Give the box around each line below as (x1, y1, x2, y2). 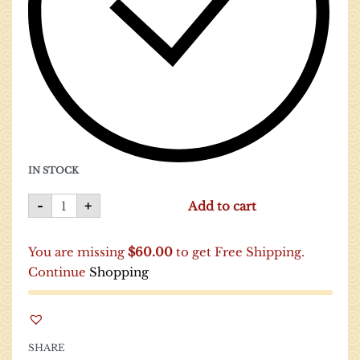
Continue (27, 264, 89, 280)
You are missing (27, 244, 128, 260)
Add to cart (188, 198, 256, 214)
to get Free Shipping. (172, 244, 305, 260)
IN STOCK (27, 164, 79, 176)
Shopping (88, 264, 149, 280)
